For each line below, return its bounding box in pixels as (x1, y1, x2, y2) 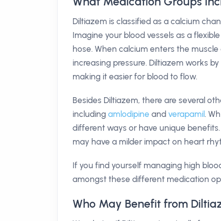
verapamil (168, 109, 205, 119)
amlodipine (108, 109, 149, 119)
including (73, 109, 108, 119)
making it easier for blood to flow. (73, 72, 197, 81)
